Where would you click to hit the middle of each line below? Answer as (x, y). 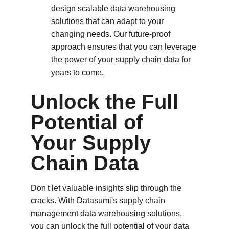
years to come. (77, 72)
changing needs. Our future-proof (112, 34)
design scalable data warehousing (114, 8)
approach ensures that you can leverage (125, 47)
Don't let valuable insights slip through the (107, 188)
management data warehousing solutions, (107, 213)
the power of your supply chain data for (122, 60)
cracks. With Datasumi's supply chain (99, 201)
